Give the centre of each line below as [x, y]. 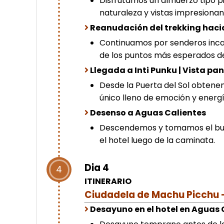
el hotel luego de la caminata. [157, 140]
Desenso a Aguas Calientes [148, 113]
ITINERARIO [108, 181]
